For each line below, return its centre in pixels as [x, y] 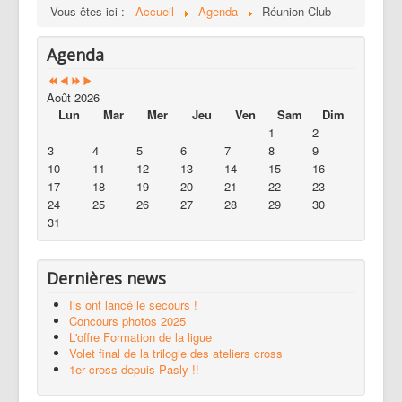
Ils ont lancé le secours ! [133, 305]
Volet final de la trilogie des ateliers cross [176, 353]
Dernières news [106, 278]
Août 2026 [73, 97]
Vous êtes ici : [91, 11]
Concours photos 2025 [127, 321]
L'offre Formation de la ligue [140, 337]
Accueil [155, 11]
